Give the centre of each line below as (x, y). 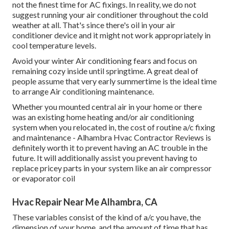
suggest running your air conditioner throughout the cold (110, 15)
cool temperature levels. (54, 45)
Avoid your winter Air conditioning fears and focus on (105, 61)
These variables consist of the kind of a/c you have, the (107, 217)
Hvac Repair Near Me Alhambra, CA (85, 202)
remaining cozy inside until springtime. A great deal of (105, 71)
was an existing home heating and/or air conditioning (103, 117)
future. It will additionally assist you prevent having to (105, 158)
